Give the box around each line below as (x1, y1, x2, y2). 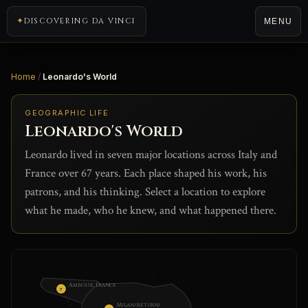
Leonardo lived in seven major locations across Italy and (25, 146, 278, 162)
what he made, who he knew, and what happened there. (25, 202, 277, 218)
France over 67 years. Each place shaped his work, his (25, 165, 267, 181)
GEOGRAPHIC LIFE (25, 107, 109, 118)
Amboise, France (68, 280, 117, 289)
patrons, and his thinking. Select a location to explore (25, 184, 266, 199)
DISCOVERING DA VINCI (24, 16, 135, 26)
